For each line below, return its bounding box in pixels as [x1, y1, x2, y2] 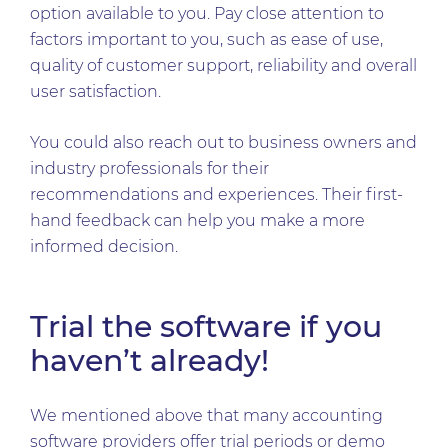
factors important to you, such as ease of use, [30, 30, 383, 49]
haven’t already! [30, 342, 269, 379]
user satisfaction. [30, 82, 161, 101]
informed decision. [30, 237, 182, 256]
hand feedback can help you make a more [30, 211, 365, 230]
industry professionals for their [30, 159, 269, 178]
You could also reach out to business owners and [30, 133, 417, 152]
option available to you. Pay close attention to [30, 4, 384, 23]
